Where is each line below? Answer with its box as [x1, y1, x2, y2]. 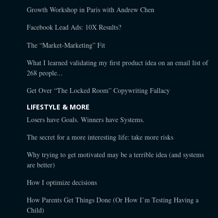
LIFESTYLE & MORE [27, 102, 90, 111]
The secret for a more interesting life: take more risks [27, 132, 173, 142]
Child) [27, 205, 44, 215]
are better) [27, 160, 55, 169]
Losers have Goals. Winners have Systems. [27, 114, 145, 124]
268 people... [27, 68, 63, 77]
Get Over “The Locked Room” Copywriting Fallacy [27, 85, 170, 95]
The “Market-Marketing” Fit [27, 40, 105, 50]
